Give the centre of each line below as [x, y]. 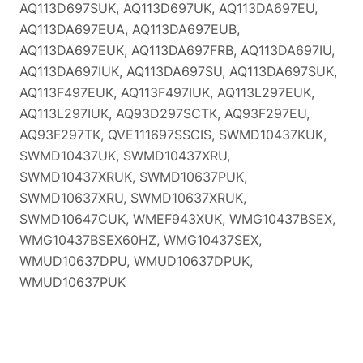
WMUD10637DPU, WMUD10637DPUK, [136, 261]
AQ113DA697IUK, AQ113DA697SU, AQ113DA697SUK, [178, 71]
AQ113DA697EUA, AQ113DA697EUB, [130, 29]
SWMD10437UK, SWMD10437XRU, [125, 155]
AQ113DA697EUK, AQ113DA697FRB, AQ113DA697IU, [177, 50]
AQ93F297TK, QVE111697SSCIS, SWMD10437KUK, [173, 134]
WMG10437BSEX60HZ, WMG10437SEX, [141, 239]
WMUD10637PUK [73, 282]
